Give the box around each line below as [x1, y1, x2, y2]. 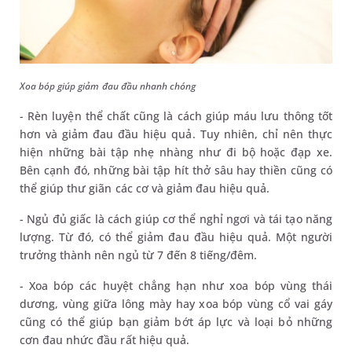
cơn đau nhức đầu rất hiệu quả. [20, 332, 192, 347]
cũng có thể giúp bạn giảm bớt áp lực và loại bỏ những [20, 313, 332, 329]
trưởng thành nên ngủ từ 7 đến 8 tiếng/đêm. [20, 247, 261, 262]
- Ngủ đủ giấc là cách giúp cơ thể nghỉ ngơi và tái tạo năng [20, 211, 332, 226]
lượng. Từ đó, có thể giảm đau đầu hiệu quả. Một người [20, 229, 332, 244]
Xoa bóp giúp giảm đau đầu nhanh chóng [20, 79, 196, 93]
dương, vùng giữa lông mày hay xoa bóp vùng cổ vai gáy [20, 295, 332, 311]
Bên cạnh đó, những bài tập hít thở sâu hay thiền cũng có [20, 162, 332, 178]
